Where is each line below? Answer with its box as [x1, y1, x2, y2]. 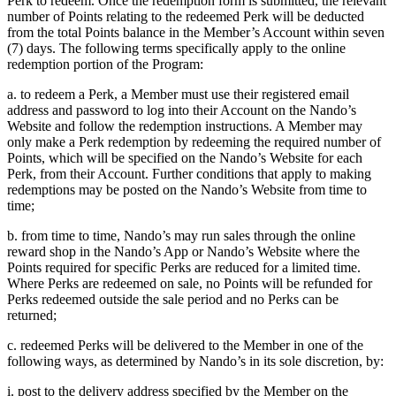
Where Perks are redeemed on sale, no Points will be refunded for [7, 276, 372, 292]
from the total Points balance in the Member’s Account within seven [7, 25, 385, 41]
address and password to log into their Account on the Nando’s [7, 103, 356, 118]
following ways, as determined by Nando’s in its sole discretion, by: [7, 354, 384, 369]
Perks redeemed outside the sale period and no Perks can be [7, 292, 339, 308]
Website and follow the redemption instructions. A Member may [7, 118, 362, 134]
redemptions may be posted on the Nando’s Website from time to [7, 182, 367, 198]
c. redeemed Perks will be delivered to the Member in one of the [7, 338, 363, 354]
